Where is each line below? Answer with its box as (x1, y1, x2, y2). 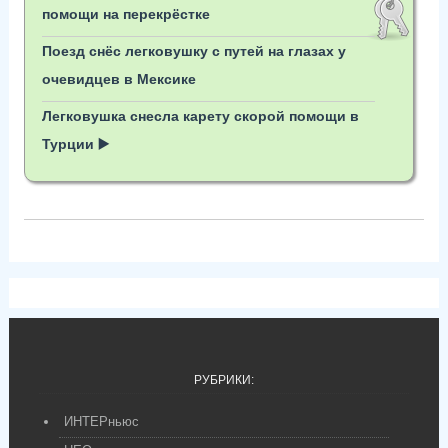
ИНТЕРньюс (63, 413, 139, 429)
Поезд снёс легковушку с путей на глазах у (41, 42, 346, 59)
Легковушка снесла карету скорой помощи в (41, 107, 359, 124)
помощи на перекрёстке (41, 5, 210, 22)
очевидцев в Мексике (41, 70, 196, 87)
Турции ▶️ (41, 135, 109, 152)
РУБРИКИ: (193, 372, 254, 387)
